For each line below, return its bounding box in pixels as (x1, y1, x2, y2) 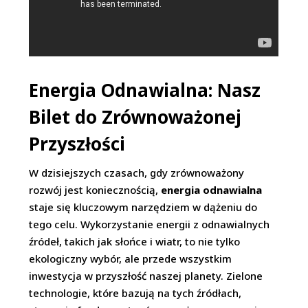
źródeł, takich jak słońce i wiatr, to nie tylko (29, 234, 241, 249)
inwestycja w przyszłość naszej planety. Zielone (29, 269, 263, 283)
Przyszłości (29, 131, 126, 157)
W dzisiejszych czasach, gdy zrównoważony (29, 166, 245, 180)
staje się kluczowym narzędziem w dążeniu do (29, 200, 258, 214)
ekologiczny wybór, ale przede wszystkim (29, 252, 232, 266)
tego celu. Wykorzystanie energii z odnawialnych (29, 217, 270, 232)
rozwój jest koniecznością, (29, 183, 162, 197)
